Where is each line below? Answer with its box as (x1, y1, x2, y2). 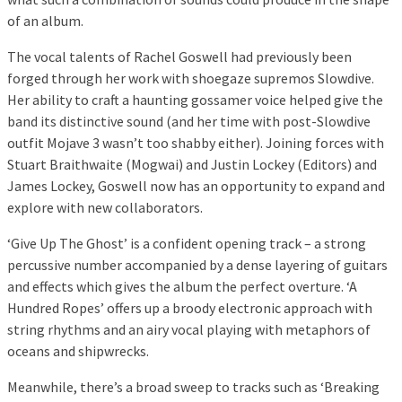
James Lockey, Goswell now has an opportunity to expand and (7, 177, 385, 196)
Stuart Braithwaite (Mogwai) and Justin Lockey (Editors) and (7, 155, 377, 174)
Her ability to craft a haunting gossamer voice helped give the (7, 91, 383, 109)
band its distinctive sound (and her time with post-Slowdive (7, 112, 371, 131)
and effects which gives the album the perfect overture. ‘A (7, 277, 357, 296)
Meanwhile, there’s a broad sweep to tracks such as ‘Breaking (7, 378, 380, 397)
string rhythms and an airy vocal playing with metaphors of (7, 320, 371, 339)
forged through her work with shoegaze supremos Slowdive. (7, 69, 374, 88)
